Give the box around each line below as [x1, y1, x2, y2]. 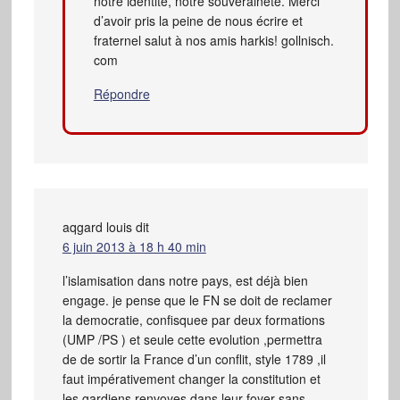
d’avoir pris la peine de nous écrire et [93, 11, 303, 29]
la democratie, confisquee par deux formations [62, 310, 325, 329]
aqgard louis [62, 217, 132, 236]
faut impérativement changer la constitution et [62, 369, 321, 387]
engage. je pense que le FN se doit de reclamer [62, 290, 332, 309]
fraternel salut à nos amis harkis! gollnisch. [93, 30, 334, 49]
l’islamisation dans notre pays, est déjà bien [62, 271, 308, 289]
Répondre [93, 84, 150, 103]
